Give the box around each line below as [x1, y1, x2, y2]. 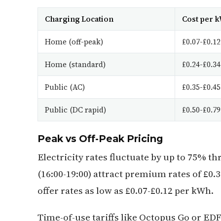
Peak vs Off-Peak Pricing [37, 133, 163, 145]
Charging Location [45, 14, 113, 24]
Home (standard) [45, 59, 106, 70]
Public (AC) [45, 82, 85, 92]
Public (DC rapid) [45, 105, 106, 115]
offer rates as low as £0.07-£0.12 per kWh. [37, 184, 214, 197]
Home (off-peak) [45, 37, 103, 47]
